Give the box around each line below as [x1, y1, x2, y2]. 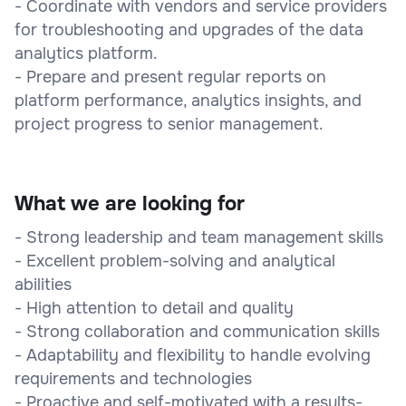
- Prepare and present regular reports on [14, 66, 326, 87]
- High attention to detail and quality [14, 297, 294, 318]
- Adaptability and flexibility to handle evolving [14, 344, 371, 365]
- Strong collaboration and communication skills [14, 321, 380, 342]
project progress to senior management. [14, 113, 324, 134]
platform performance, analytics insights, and [14, 90, 362, 111]
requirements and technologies [14, 368, 252, 389]
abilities [14, 274, 72, 295]
